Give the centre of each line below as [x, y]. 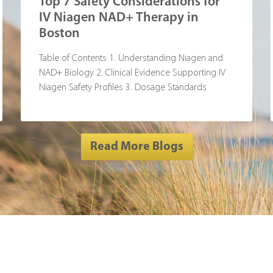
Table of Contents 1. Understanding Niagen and [131, 58]
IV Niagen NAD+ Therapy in [119, 18]
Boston [59, 34]
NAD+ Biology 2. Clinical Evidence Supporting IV [132, 73]
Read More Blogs [136, 147]
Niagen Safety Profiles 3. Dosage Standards [123, 88]
